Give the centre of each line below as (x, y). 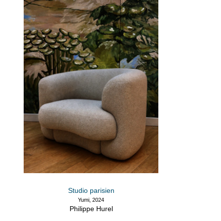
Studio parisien (91, 191)
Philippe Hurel (91, 209)
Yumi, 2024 (91, 200)
